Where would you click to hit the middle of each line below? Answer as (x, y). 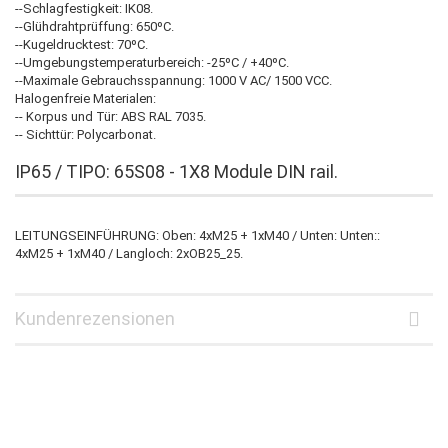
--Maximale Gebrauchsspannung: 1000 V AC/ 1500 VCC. (173, 80)
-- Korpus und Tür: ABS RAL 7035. (110, 116)
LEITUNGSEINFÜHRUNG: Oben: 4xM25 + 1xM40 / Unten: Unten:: (197, 235)
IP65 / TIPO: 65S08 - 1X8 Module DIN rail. (176, 171)
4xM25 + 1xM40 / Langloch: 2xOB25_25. (129, 253)
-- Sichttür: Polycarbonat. (85, 134)
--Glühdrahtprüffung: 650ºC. (94, 26)
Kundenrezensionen (95, 318)
